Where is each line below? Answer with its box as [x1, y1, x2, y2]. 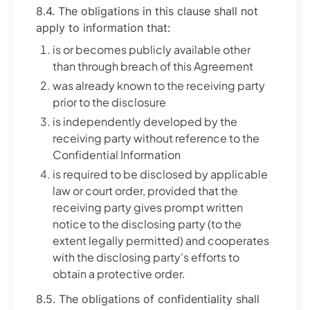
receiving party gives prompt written [53, 200, 243, 215]
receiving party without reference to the [53, 131, 259, 145]
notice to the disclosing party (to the [53, 217, 241, 231]
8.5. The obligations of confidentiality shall [36, 292, 259, 306]
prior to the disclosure [53, 95, 166, 109]
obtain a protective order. [53, 266, 185, 281]
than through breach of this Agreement [53, 59, 253, 73]
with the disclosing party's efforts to [53, 250, 239, 264]
